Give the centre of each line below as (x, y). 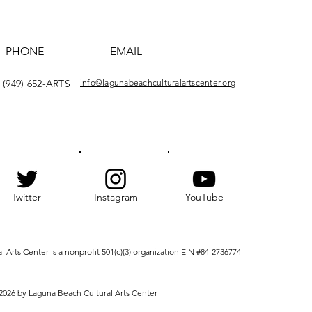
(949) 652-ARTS (37, 84)
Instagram (116, 197)
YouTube (204, 197)
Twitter (26, 197)
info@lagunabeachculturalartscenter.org (158, 83)
